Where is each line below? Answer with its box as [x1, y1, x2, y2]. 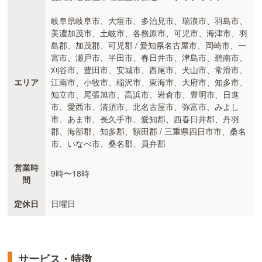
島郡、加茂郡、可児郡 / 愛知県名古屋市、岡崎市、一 [51, 39, 247, 51]
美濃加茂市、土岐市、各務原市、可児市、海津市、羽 [51, 26, 248, 39]
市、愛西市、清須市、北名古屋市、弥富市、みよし [51, 100, 240, 112]
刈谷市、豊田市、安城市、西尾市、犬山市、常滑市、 [51, 63, 248, 75]
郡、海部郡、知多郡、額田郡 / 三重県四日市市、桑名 [51, 125, 247, 137]
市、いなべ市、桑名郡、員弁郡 [51, 137, 166, 149]
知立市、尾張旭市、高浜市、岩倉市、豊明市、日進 [51, 88, 240, 100]
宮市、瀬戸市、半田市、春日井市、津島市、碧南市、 [51, 51, 248, 63]
